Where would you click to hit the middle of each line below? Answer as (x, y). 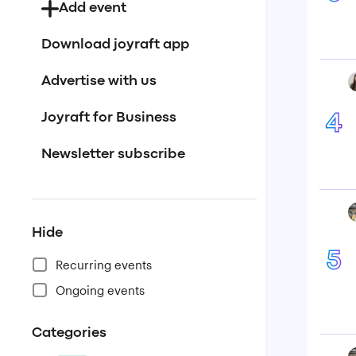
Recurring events (104, 265)
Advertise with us (99, 81)
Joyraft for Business (109, 118)
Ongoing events (100, 290)
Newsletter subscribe (113, 155)
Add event (93, 8)
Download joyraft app (115, 45)
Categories (69, 333)
